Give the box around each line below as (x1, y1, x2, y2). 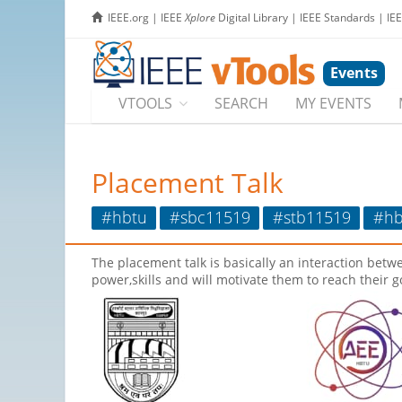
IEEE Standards (300, 10, 375, 25)
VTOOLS (118, 93, 172, 114)
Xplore (185, 10, 215, 25)
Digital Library (215, 10, 288, 25)
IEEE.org (108, 10, 149, 25)
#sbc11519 (169, 205, 250, 228)
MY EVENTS (295, 93, 371, 114)
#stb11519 (272, 205, 351, 228)
